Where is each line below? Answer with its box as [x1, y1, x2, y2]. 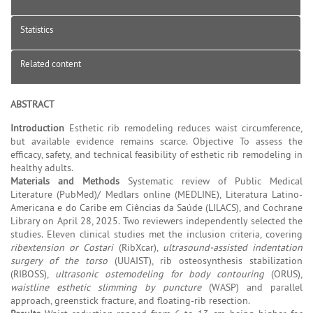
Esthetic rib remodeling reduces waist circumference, [64, 121, 303, 134]
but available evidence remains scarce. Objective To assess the [10, 134, 303, 147]
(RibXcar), [113, 240, 163, 254]
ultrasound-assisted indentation [162, 240, 303, 254]
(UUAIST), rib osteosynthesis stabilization [108, 254, 303, 267]
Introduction [10, 121, 64, 134]
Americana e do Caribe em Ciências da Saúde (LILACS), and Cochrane [10, 201, 303, 214]
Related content [20, 57, 81, 69]
